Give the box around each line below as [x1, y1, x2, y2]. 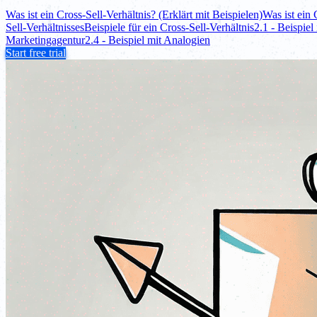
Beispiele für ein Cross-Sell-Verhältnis [84, 21, 254, 33]
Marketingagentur [6, 33, 85, 46]
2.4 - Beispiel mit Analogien [85, 33, 210, 46]
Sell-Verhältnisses [6, 21, 84, 33]
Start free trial [6, 46, 66, 59]
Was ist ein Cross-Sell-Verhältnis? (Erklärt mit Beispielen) [6, 8, 263, 21]
